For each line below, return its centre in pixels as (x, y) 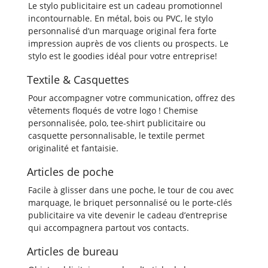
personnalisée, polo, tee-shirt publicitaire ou (117, 123)
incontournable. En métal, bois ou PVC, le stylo (121, 18)
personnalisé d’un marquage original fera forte (122, 31)
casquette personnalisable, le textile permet (116, 135)
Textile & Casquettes (78, 80)
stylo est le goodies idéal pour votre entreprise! (123, 56)
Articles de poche (70, 172)
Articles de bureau (73, 251)
